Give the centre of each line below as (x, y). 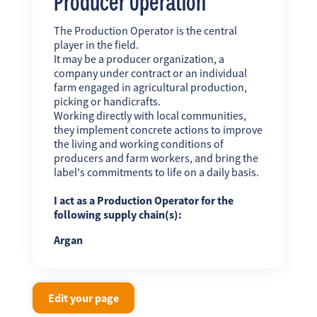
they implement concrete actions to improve (158, 130)
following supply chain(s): (117, 215)
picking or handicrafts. (107, 102)
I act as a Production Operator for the (143, 201)
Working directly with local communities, (150, 116)
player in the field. (96, 45)
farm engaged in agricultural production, (150, 87)
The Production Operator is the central (145, 31)
